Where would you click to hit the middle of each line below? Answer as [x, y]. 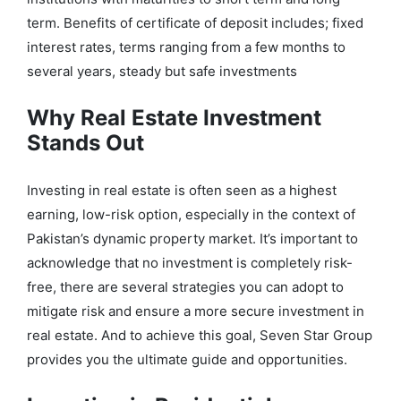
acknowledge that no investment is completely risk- [190, 263]
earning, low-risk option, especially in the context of [191, 215]
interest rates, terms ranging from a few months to [186, 47]
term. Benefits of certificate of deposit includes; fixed [195, 23]
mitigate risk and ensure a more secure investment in [196, 311]
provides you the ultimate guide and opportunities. [187, 360]
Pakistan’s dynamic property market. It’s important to [192, 239]
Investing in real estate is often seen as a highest [182, 191]
